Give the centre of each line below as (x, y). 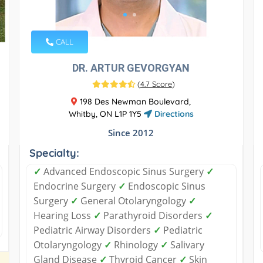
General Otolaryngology (133, 200)
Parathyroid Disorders (153, 215)
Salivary (186, 245)
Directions (173, 114)
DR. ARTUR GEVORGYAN (131, 68)
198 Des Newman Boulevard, (134, 101)
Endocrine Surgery (75, 186)
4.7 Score (156, 84)
